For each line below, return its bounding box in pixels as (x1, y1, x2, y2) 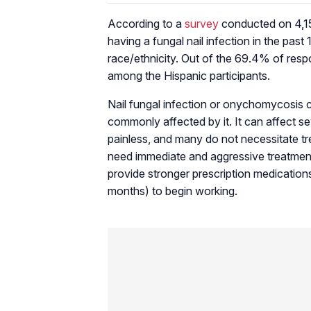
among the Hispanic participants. (108, 68, 270, 83)
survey (185, 16, 219, 31)
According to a (108, 16, 185, 31)
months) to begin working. (108, 183, 237, 198)
